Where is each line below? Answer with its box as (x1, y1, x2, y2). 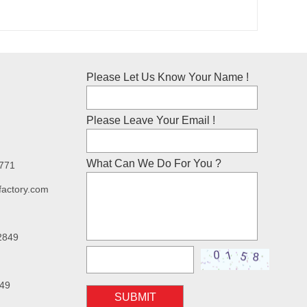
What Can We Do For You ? (86, 158, 221, 169)
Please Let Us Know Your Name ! (86, 71, 249, 83)
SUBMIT (114, 291, 156, 303)
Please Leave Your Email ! (86, 114, 215, 126)
